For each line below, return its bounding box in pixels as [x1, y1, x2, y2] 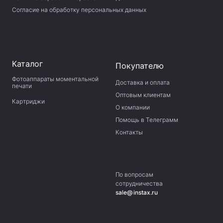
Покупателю [115, 61, 164, 71]
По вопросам [115, 171, 153, 179]
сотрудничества [115, 180, 163, 188]
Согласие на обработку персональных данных [12, 6, 146, 14]
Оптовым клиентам [115, 91, 171, 99]
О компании [115, 104, 150, 111]
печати [12, 82, 32, 90]
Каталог [12, 59, 43, 69]
